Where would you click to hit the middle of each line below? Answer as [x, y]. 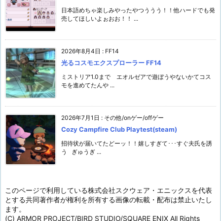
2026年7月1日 [80, 118]
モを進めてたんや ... [88, 85]
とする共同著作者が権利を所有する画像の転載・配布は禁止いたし [109, 200]
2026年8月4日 [81, 51]
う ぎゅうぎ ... [81, 152]
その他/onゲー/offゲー [134, 118]
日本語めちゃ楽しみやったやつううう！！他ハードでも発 [138, 10]
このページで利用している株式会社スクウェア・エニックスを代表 [109, 190]
